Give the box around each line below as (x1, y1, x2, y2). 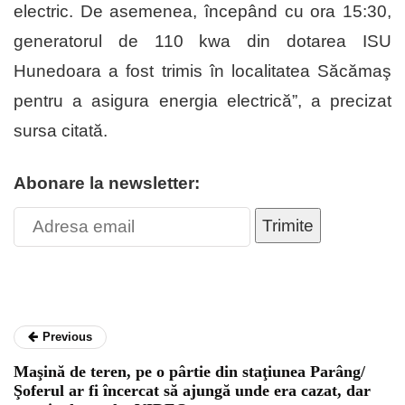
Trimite (262, 216, 314, 236)
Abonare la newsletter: (14, 174, 200, 193)
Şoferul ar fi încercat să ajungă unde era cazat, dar (14, 381, 371, 400)
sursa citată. (14, 121, 108, 141)
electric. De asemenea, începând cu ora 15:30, (14, 2, 391, 22)
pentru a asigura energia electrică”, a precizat (14, 91, 391, 111)
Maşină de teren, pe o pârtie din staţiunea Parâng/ (14, 363, 365, 381)
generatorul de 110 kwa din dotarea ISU (14, 32, 391, 52)
